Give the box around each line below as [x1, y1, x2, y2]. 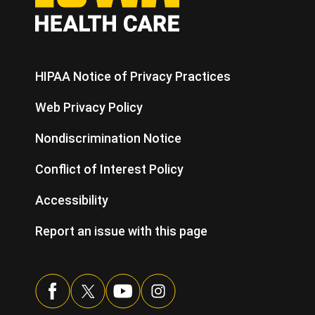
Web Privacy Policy [35, 99, 143, 115]
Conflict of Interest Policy [35, 161, 184, 176]
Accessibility [35, 192, 108, 207]
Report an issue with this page [35, 223, 207, 238]
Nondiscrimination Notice [35, 130, 181, 146]
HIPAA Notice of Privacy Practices [35, 68, 231, 84]
